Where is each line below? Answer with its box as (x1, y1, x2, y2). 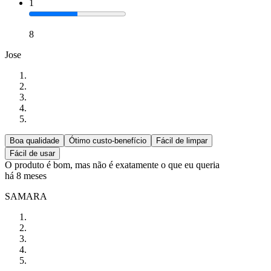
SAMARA (5, 191, 47, 202)
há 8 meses (5, 171, 47, 181)
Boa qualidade (10, 136, 59, 146)
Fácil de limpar (156, 136, 207, 146)
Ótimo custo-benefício (69, 136, 146, 146)
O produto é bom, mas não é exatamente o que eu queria (5, 160, 222, 171)
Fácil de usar (10, 149, 55, 158)
